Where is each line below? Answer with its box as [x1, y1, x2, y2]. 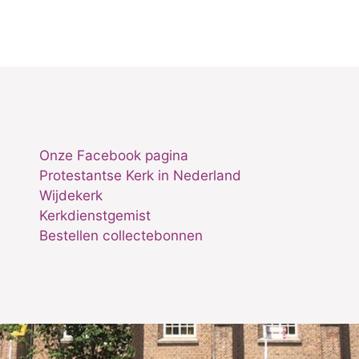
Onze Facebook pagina [38, 147, 188, 163]
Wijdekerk [38, 187, 103, 204]
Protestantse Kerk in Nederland [38, 167, 241, 184]
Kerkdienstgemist [38, 207, 151, 224]
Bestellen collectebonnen [38, 227, 203, 244]
